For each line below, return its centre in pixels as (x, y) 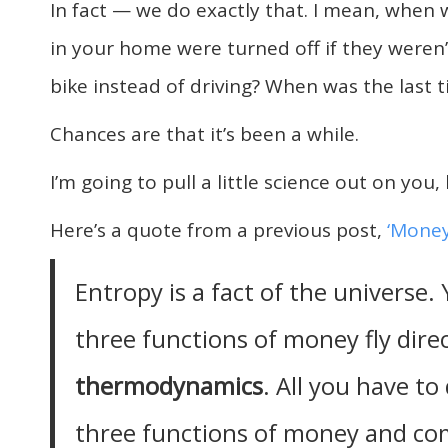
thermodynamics (169, 386)
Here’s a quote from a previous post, (218, 230)
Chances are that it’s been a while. (204, 134)
